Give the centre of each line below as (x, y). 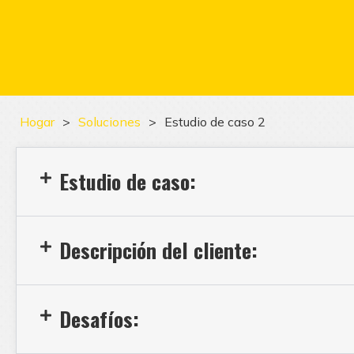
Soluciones (109, 121)
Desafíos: (99, 319)
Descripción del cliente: (158, 250)
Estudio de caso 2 (215, 121)
